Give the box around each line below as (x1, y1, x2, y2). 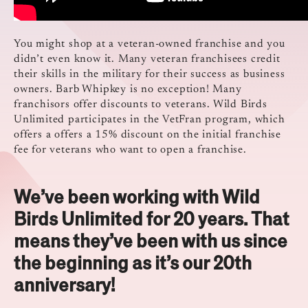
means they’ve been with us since (14, 228, 287, 252)
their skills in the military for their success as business (14, 68, 285, 80)
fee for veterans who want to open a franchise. (14, 144, 247, 155)
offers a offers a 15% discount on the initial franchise (14, 129, 281, 140)
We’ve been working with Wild (14, 184, 260, 208)
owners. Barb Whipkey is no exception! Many (14, 83, 242, 95)
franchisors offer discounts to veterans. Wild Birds (14, 98, 267, 110)
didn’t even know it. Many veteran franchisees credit (14, 53, 280, 65)
